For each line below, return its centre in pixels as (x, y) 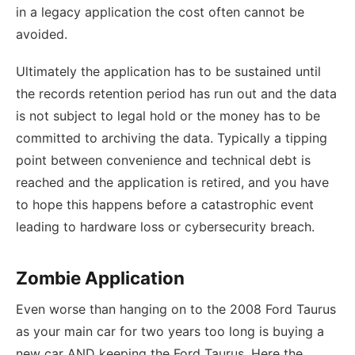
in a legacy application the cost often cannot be (160, 12)
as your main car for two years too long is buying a (170, 332)
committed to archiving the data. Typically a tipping (172, 138)
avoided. (42, 34)
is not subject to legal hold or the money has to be (168, 116)
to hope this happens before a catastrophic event (165, 205)
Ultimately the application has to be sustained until (168, 72)
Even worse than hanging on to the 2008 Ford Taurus (176, 309)
